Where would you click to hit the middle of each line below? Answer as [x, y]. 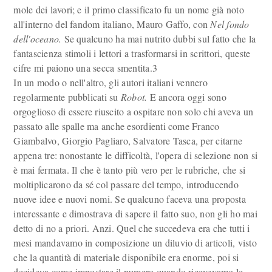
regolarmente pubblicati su [67, 97]
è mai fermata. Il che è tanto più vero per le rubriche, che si [130, 170]
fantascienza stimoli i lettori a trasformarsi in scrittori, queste [132, 53]
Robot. [134, 97]
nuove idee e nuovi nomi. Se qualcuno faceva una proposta [130, 199]
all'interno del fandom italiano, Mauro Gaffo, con [112, 24]
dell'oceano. [38, 39]
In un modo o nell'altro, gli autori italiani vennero [110, 82]
